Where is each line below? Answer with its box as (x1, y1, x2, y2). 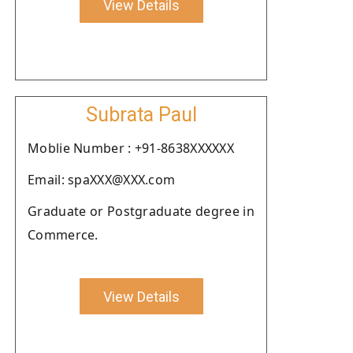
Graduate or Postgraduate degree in (28, 203, 255, 220)
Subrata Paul (85, 103, 197, 126)
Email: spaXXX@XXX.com (28, 171, 176, 188)
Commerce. (28, 226, 98, 243)
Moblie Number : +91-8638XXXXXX (28, 139, 234, 157)
